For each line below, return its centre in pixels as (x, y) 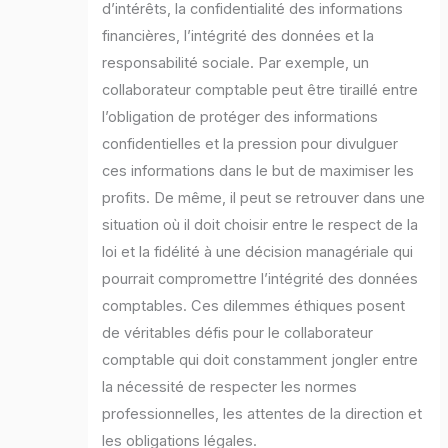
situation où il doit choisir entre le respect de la (260, 225)
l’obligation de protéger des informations (240, 117)
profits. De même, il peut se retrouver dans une (264, 198)
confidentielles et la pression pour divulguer (250, 144)
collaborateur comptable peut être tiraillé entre (260, 90)
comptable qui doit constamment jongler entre (260, 360)
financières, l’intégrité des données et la (238, 36)
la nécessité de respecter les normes (230, 387)
